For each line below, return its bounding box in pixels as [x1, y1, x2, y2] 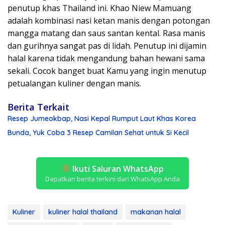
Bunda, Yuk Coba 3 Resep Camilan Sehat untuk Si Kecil [8, 128, 189, 137]
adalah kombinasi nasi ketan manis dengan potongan [8, 15, 210, 26]
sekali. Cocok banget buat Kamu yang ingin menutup [8, 65, 206, 76]
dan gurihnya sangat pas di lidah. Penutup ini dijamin [8, 40, 206, 51]
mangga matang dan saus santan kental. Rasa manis [8, 27, 205, 39]
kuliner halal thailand [48, 207, 118, 216]
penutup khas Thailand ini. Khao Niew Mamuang [8, 2, 191, 14]
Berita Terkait [8, 100, 69, 113]
